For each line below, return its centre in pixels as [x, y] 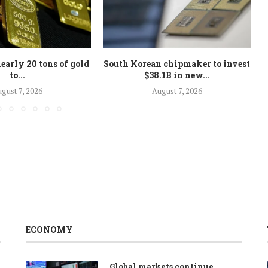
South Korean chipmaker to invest [177, 63]
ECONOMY [49, 229]
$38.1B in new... [177, 75]
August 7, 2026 [177, 91]
